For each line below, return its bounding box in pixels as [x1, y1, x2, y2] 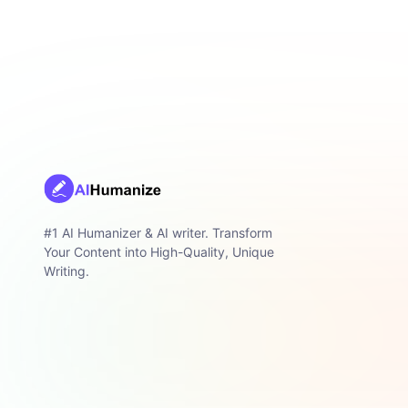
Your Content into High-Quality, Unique [44, 244, 274, 260]
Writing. [44, 263, 89, 280]
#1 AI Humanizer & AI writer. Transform [44, 225, 272, 241]
